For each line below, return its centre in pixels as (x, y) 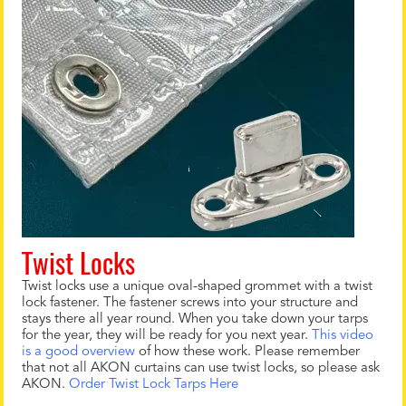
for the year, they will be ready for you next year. (167, 336)
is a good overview (78, 352)
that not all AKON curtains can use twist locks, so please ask (201, 368)
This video (343, 336)
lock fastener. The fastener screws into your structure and (190, 303)
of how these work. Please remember (247, 352)
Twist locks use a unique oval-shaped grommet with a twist (197, 287)
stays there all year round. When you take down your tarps (195, 319)
